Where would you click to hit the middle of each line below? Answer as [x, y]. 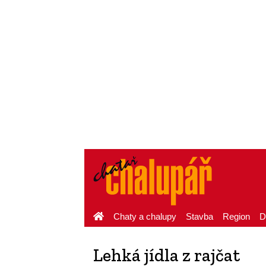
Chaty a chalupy [145, 216]
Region [236, 216]
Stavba [199, 216]
